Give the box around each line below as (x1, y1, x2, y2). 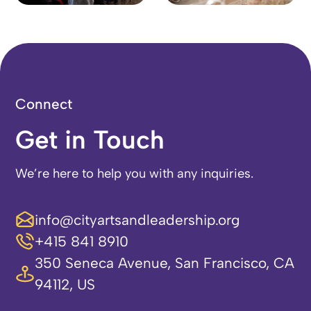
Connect (15, 94, 73, 112)
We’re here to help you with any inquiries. (15, 166, 254, 182)
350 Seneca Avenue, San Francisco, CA (34, 254, 294, 272)
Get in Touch (15, 124, 165, 155)
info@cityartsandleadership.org (34, 211, 240, 229)
